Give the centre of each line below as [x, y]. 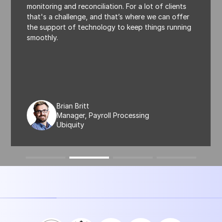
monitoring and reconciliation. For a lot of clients [107, 6]
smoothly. [43, 37]
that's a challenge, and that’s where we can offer [108, 16]
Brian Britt [73, 106]
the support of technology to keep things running [109, 27]
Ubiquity [71, 124]
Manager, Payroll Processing [103, 115]
